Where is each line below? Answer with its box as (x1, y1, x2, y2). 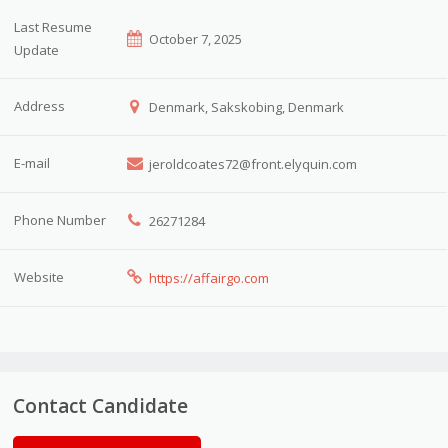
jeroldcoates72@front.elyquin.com (145, 154, 357, 173)
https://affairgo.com (148, 268, 269, 287)
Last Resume (14, 17, 93, 36)
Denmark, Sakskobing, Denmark (145, 97, 344, 116)
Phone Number (14, 210, 107, 229)
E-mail (14, 153, 51, 172)
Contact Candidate (13, 392, 189, 419)
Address (14, 96, 66, 115)
